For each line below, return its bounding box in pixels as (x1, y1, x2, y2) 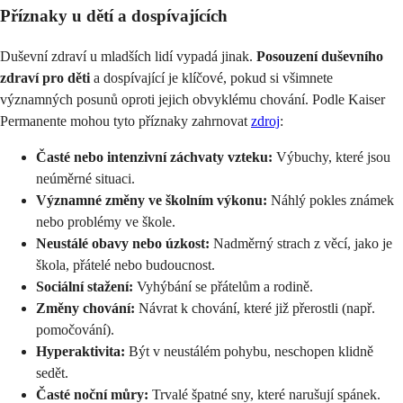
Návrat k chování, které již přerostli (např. (135, 300, 375, 316)
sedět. (36, 364, 68, 381)
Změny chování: (36, 300, 135, 316)
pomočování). (36, 321, 114, 337)
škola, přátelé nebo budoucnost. (36, 256, 215, 273)
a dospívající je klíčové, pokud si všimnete (90, 69, 333, 85)
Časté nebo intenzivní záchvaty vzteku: (36, 148, 273, 165)
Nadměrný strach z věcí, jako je (210, 235, 392, 251)
